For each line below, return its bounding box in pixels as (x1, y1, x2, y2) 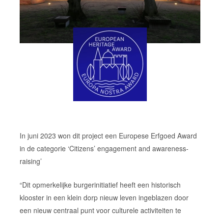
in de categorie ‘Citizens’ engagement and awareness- (19, 143, 189, 154)
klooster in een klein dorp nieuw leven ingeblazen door (19, 192, 189, 203)
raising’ (19, 156, 42, 166)
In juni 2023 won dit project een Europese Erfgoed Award (19, 131, 197, 141)
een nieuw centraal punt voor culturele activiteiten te (19, 205, 181, 216)
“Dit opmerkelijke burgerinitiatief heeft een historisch (19, 180, 181, 190)
